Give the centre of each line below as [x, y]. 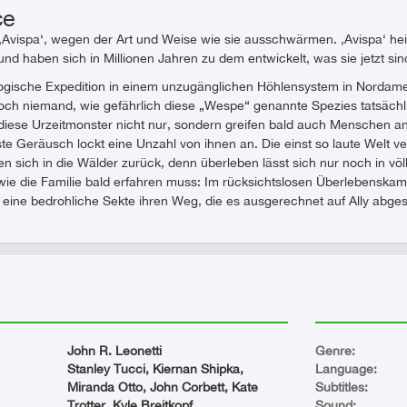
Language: [346, 369]
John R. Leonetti [114, 351]
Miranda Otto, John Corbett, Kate [163, 387]
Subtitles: [341, 387]
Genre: [335, 351]
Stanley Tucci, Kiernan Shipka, [155, 369]
